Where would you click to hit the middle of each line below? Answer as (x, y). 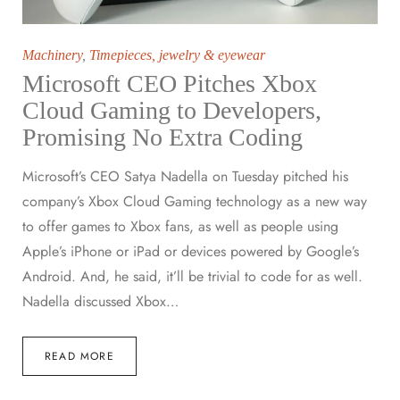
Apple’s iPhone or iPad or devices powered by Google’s (191, 252)
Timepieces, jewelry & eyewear (177, 55)
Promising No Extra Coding (162, 137)
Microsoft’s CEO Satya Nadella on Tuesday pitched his (185, 177)
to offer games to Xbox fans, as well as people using (180, 227)
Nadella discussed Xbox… (100, 302)
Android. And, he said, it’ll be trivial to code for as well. (192, 277)
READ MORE (79, 357)
